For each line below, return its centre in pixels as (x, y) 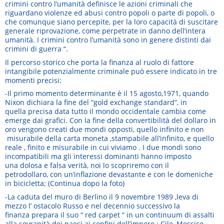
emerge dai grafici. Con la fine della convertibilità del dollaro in (110, 120)
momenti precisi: (33, 80)
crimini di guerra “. (36, 49)
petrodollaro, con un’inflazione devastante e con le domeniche (109, 174)
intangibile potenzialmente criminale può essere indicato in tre (111, 71)
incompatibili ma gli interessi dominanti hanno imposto (98, 156)
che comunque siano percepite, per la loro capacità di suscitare (111, 22)
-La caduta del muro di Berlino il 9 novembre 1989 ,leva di (102, 196)
